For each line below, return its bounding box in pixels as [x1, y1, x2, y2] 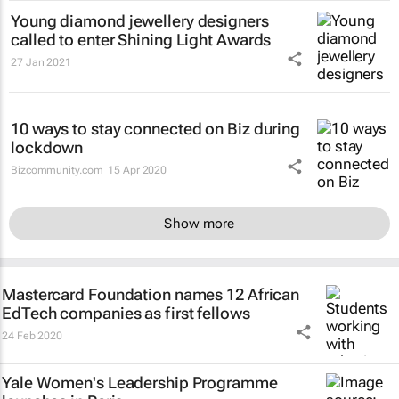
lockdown [11, 138, 84, 157]
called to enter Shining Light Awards [11, 30, 272, 49]
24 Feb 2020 [2, 330, 62, 343]
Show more [164, 215, 235, 232]
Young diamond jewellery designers [11, 12, 269, 30]
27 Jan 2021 [11, 56, 71, 69]
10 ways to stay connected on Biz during [11, 119, 301, 138]
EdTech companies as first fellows [2, 304, 250, 323]
